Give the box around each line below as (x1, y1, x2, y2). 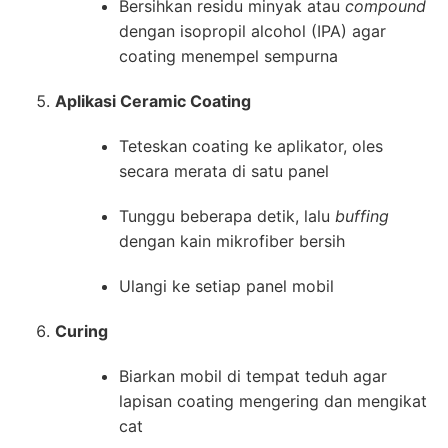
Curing (55, 321, 108, 341)
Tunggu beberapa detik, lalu (119, 206, 335, 226)
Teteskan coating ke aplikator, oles (119, 136, 383, 156)
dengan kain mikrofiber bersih (119, 231, 345, 251)
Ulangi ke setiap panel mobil (119, 276, 334, 296)
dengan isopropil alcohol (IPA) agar (119, 21, 386, 41)
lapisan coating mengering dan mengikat (119, 391, 427, 411)
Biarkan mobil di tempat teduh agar (119, 366, 387, 386)
